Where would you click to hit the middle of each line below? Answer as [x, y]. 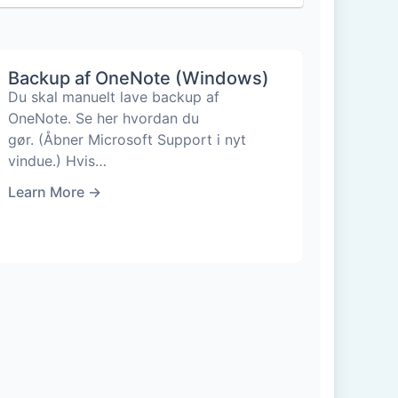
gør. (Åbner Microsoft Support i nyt [127, 139]
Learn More [46, 192]
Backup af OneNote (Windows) [138, 78]
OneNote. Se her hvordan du [103, 118]
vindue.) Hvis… [57, 161]
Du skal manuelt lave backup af [113, 97]
